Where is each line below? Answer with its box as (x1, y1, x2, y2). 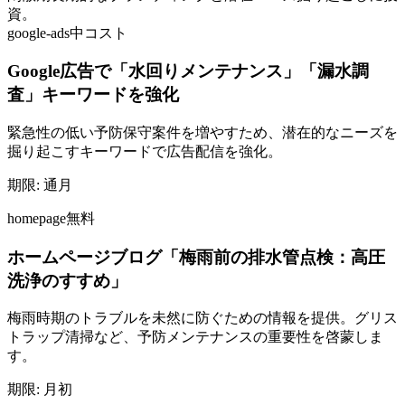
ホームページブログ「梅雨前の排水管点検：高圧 (7, 247, 385, 267)
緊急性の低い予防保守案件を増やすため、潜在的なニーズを (7, 125, 398, 140)
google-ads (7, 24, 70, 41)
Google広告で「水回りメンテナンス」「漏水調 (7, 61, 369, 81)
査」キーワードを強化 (7, 85, 179, 105)
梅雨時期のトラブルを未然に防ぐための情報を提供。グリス (7, 310, 398, 326)
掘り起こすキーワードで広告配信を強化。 (7, 144, 282, 159)
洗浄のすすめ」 (7, 270, 127, 290)
